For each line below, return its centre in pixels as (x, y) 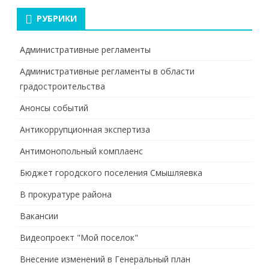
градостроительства (62, 86)
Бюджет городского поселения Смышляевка (111, 173)
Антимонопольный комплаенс (81, 151)
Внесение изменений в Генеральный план (105, 259)
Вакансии (39, 216)
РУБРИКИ (57, 18)
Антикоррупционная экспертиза (85, 129)
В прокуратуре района (66, 194)
